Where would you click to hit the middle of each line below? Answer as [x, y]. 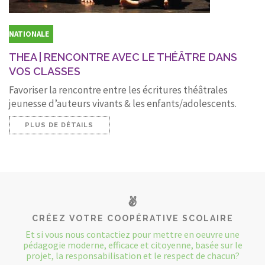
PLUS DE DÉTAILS [59, 125]
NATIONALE [29, 34]
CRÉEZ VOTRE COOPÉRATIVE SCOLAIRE [132, 218]
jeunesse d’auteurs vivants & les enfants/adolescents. [123, 103]
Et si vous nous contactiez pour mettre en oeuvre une [132, 234]
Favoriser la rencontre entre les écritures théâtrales [118, 90]
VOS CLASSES [45, 71]
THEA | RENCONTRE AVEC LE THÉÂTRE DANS [123, 57]
